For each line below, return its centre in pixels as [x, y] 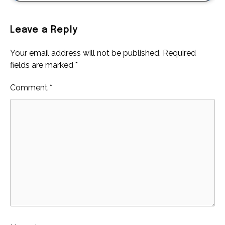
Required [179, 53]
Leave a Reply [44, 30]
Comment [30, 88]
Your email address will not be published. [85, 53]
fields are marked [43, 65]
